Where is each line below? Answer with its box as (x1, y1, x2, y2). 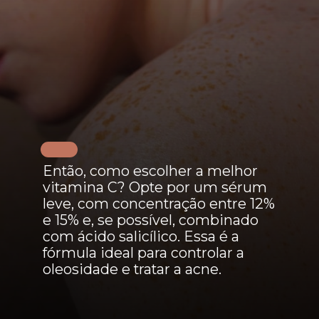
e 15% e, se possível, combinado (42, 211, 258, 229)
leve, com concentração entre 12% (42, 194, 275, 212)
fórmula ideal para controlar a (42, 244, 244, 261)
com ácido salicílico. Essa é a (42, 227, 239, 245)
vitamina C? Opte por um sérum (42, 178, 267, 196)
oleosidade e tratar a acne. (42, 260, 221, 278)
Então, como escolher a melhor (42, 162, 258, 179)
